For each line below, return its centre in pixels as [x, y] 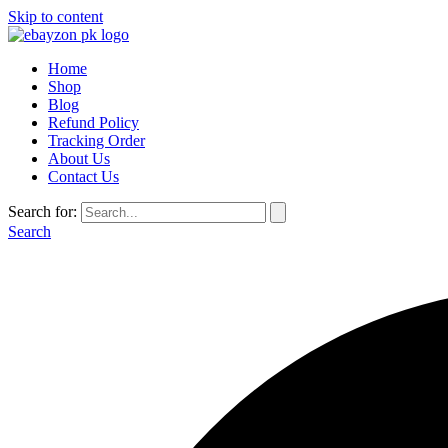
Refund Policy [93, 122]
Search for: [42, 211]
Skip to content [55, 16]
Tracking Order [96, 140]
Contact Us [83, 176]
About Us [79, 158]
